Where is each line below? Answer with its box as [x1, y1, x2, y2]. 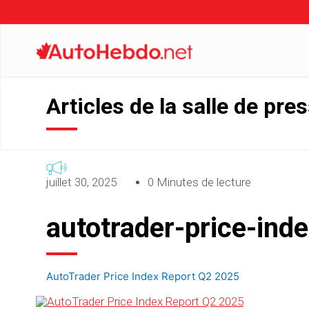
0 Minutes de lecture [148, 175, 251, 189]
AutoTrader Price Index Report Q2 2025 [46, 269, 239, 283]
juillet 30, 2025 [46, 175, 117, 189]
